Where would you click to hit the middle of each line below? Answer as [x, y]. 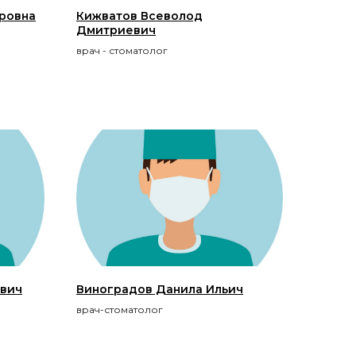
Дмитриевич [116, 30]
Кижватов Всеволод [139, 15]
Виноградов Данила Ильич [160, 289]
